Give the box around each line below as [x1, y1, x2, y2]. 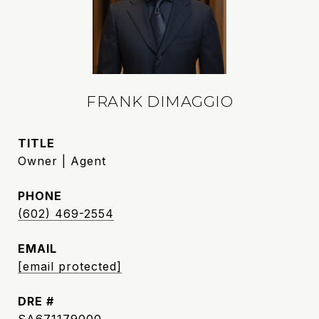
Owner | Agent [18, 154, 106, 168]
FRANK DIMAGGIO [86, 93, 233, 110]
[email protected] [18, 259, 122, 273]
